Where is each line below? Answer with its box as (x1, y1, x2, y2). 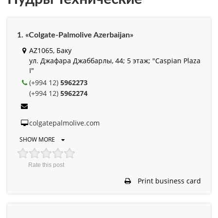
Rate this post (28, 161, 64, 168)
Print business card (136, 176, 201, 185)
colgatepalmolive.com (29, 118, 100, 127)
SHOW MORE (19, 135, 56, 144)
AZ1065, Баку (29, 45, 72, 55)
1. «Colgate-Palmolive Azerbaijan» (17, 31, 133, 39)
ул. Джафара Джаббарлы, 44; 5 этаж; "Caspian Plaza (29, 55, 200, 65)
